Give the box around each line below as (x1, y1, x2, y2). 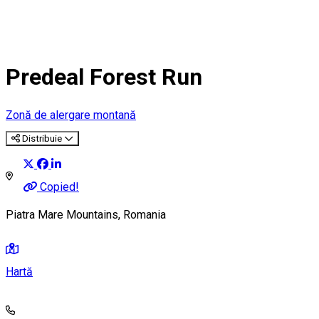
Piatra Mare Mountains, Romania (6, 208, 166, 222)
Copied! (40, 180, 79, 194)
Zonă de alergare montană (6, 108, 136, 122)
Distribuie (22, 132, 62, 144)
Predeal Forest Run (6, 63, 202, 91)
